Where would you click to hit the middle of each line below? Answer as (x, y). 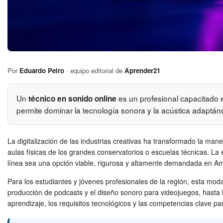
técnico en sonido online (72, 98)
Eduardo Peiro (42, 71)
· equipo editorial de (94, 71)
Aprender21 (142, 71)
